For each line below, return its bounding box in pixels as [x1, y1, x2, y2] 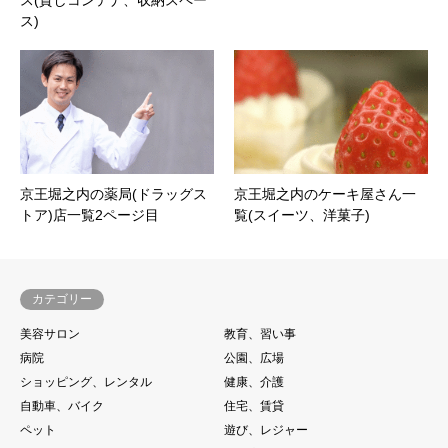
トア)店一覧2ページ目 [20, 207, 159, 224]
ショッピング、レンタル [20, 375, 152, 390]
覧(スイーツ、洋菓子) [234, 207, 370, 224]
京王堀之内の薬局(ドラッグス [20, 186, 207, 203]
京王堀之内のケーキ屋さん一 [234, 186, 416, 203]
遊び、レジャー [224, 423, 308, 438]
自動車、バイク [20, 399, 104, 414]
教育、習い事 [224, 327, 296, 342]
